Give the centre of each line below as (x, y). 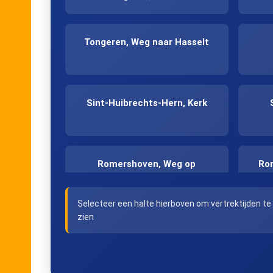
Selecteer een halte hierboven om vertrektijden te (174, 203)
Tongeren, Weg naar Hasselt (147, 42)
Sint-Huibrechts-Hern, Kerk (147, 103)
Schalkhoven (147, 178)
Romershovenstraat (147, 239)
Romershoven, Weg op (147, 164)
